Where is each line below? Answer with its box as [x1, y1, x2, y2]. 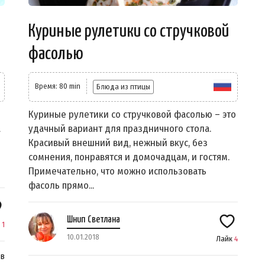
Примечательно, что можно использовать [28, 165, 206, 178]
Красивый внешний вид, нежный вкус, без [28, 137, 208, 150]
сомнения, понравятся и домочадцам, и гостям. [28, 151, 230, 164]
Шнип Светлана [67, 215, 120, 225]
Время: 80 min [35, 82, 80, 91]
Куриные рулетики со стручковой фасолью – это [28, 108, 236, 121]
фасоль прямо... [28, 179, 94, 192]
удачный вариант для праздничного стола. [28, 122, 211, 135]
